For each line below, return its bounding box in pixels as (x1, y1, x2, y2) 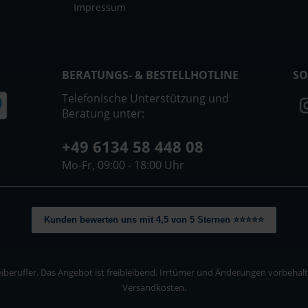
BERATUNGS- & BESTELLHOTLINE (61, 67, 239, 82)
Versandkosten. (122, 280, 186, 294)
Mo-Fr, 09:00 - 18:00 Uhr (61, 157, 184, 173)
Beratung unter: (61, 105, 144, 121)
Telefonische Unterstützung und (61, 90, 229, 106)
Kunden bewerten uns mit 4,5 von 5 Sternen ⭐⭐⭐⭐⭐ (44, 214, 264, 225)
